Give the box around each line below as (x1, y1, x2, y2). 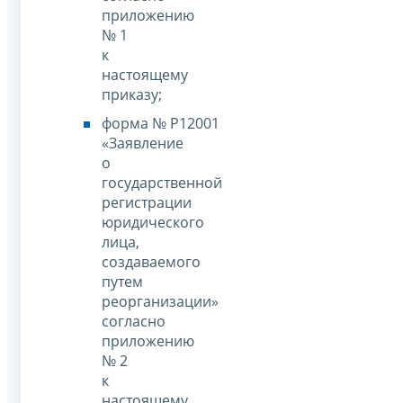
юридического (102, 211, 204, 232)
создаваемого (102, 251, 201, 272)
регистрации (102, 192, 192, 212)
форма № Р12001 (102, 112, 219, 133)
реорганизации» (102, 291, 219, 311)
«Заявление (102, 132, 184, 153)
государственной (102, 172, 222, 193)
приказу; (102, 84, 162, 104)
